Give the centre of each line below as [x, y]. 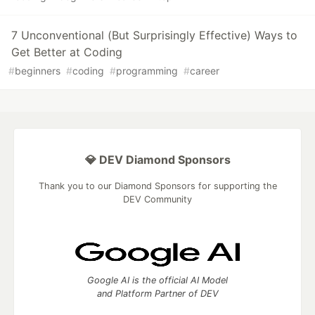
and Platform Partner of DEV [157, 294]
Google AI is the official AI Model [157, 281]
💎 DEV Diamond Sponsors [157, 160]
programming [147, 71]
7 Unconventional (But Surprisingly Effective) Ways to [154, 36]
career [205, 71]
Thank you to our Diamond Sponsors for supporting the [157, 186]
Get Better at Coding [67, 52]
